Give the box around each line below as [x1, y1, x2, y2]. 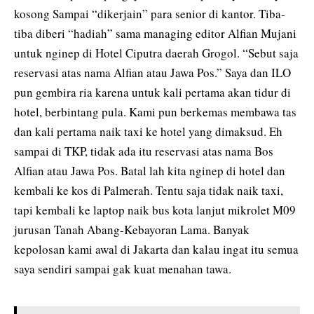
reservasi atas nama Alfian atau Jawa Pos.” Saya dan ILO [14, 64, 291, 81]
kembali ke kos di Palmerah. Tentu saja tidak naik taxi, [14, 182, 283, 199]
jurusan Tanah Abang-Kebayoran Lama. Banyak [14, 221, 250, 238]
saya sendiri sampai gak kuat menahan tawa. [14, 261, 231, 278]
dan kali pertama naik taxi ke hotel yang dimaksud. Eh [14, 123, 282, 140]
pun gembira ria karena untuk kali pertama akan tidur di [14, 84, 291, 101]
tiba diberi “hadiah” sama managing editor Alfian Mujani [14, 25, 296, 42]
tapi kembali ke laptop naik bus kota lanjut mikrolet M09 [14, 202, 296, 219]
